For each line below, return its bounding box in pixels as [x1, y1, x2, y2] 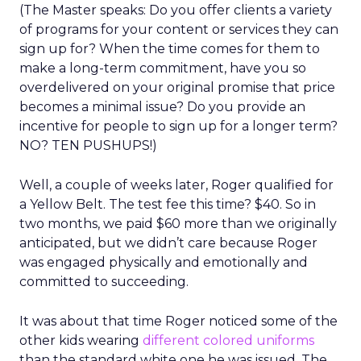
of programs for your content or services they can [19, 22, 338, 37]
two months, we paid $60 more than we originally [19, 216, 337, 231]
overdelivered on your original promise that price [19, 80, 335, 95]
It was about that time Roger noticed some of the [19, 313, 338, 329]
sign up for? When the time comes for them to [19, 41, 320, 56]
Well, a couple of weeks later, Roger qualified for [19, 177, 334, 193]
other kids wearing [19, 333, 143, 348]
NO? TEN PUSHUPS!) [19, 138, 157, 153]
